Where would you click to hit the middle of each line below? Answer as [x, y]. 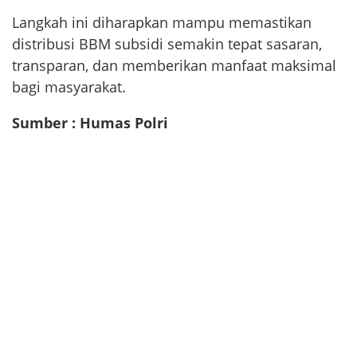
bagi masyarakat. [69, 87]
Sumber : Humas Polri [90, 123]
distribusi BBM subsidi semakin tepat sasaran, [167, 44]
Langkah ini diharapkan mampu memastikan [162, 23]
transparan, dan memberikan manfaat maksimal [174, 66]
